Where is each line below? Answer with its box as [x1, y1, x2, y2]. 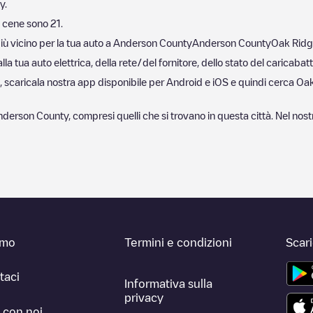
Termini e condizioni [124, 236, 233, 248]
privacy [124, 292, 164, 304]
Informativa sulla [124, 278, 213, 290]
